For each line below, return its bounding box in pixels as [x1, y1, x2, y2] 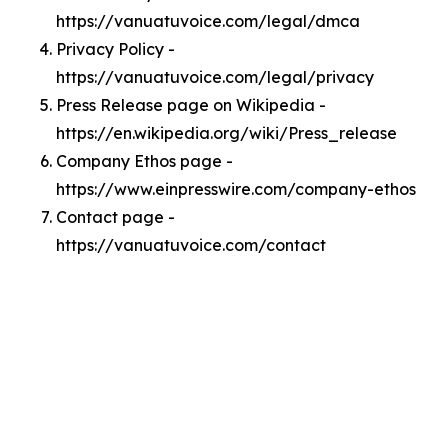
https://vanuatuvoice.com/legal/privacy [56, 67, 374, 87]
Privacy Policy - [56, 39, 175, 59]
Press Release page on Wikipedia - [56, 95, 326, 115]
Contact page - [56, 207, 175, 227]
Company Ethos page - [56, 151, 233, 171]
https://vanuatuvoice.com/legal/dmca [56, 11, 360, 31]
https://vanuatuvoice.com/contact [56, 235, 326, 255]
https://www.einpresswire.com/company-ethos [56, 179, 416, 199]
